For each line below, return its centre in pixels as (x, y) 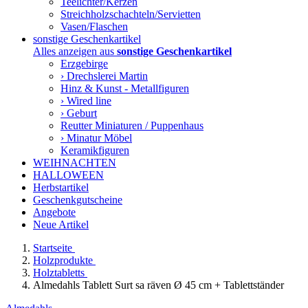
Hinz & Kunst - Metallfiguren (125, 88)
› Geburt (79, 113)
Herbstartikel (61, 187)
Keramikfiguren (95, 150)
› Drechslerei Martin (104, 76)
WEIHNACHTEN (75, 163)
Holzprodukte (64, 260)
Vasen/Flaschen (94, 26)
